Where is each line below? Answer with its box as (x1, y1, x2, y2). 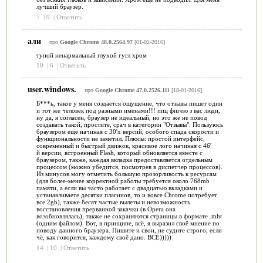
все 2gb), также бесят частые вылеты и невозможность (36, 198, 190, 205)
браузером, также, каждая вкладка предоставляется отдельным (36, 156, 213, 163)
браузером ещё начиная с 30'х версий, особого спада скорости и (36, 128, 219, 135)
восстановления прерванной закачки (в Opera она (36, 205, 176, 213)
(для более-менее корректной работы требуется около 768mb (36, 177, 210, 184)
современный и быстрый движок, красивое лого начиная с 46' (36, 142, 211, 149)
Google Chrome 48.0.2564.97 (59, 38, 133, 45)
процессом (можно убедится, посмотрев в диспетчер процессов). (36, 163, 222, 170)
